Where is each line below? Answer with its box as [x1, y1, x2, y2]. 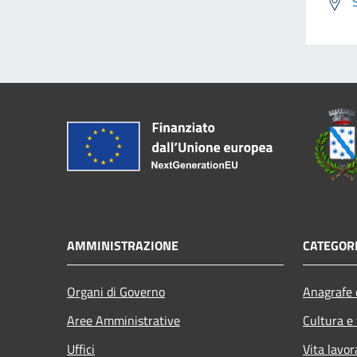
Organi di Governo [67, 282, 165, 302]
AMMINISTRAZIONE [67, 236, 178, 256]
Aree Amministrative [67, 311, 180, 331]
